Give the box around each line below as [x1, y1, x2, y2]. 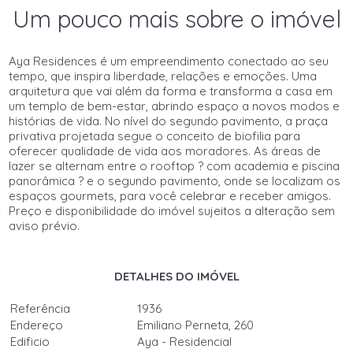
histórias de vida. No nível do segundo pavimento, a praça [9, 113, 329, 128]
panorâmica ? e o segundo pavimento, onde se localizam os [9, 173, 341, 188]
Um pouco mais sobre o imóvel [12, 4, 341, 34]
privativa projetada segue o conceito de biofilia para [9, 128, 301, 143]
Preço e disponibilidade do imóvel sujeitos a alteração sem [9, 203, 336, 218]
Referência [10, 301, 71, 316]
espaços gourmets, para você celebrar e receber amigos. [9, 188, 332, 203]
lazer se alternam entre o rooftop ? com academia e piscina [9, 158, 340, 173]
